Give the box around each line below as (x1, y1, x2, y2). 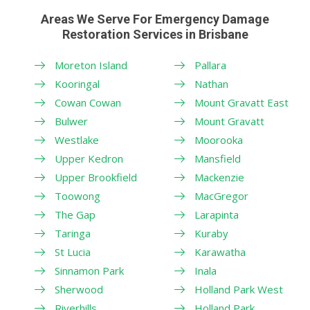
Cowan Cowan (55, 95, 121, 109)
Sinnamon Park (55, 263, 124, 277)
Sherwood (55, 282, 103, 296)
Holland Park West (194, 282, 283, 296)
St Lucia (55, 244, 91, 259)
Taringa (55, 226, 91, 240)
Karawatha (194, 244, 246, 259)
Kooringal (55, 76, 100, 91)
